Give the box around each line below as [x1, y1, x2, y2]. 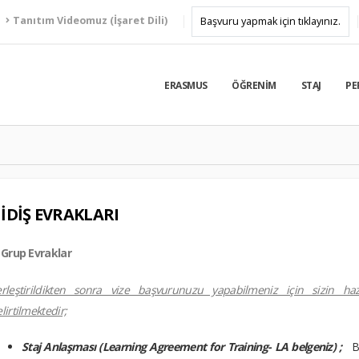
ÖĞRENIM [232, 79, 276, 93]
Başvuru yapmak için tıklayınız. [200, 14, 341, 28]
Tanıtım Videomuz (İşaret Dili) [13, 14, 167, 27]
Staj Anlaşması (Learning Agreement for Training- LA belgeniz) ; [22, 339, 345, 355]
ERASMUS [164, 79, 208, 93]
